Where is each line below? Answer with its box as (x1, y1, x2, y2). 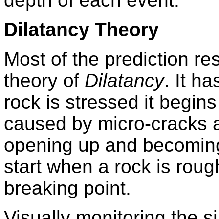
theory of (4, 69, 85, 91)
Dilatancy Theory (4, 19, 159, 40)
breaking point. (4, 177, 131, 198)
